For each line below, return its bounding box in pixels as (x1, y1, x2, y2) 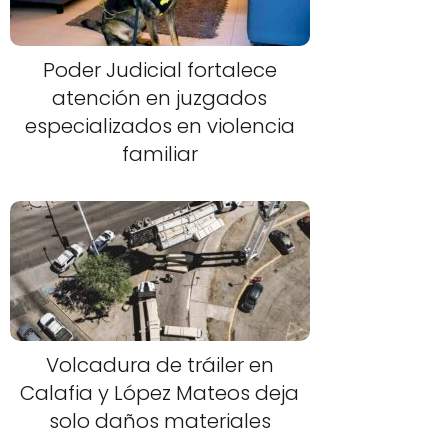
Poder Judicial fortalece (42, 55, 277, 84)
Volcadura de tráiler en (45, 351, 274, 380)
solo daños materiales (48, 407, 271, 436)
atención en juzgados (52, 83, 268, 112)
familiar (121, 139, 198, 168)
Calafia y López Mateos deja (20, 379, 300, 408)
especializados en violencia (24, 111, 295, 140)
